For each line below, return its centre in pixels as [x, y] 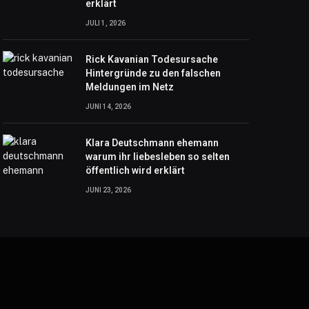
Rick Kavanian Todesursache [152, 59]
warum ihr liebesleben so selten [158, 156]
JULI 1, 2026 [106, 23]
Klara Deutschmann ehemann [152, 142]
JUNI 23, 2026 [109, 190]
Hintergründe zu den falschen [153, 73]
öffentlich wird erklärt [136, 170]
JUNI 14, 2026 [109, 106]
